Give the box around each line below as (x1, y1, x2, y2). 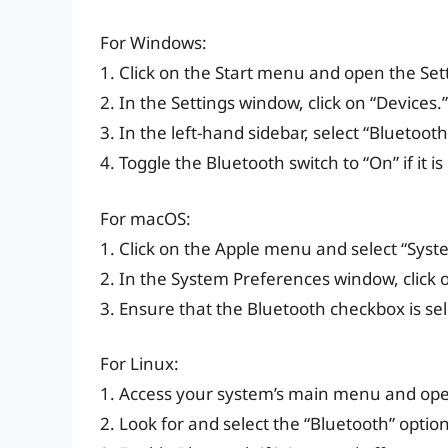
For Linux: (100, 352, 179, 376)
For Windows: (100, 31, 207, 55)
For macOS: (100, 206, 191, 230)
